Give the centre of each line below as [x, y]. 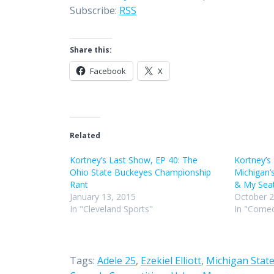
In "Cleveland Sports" [112, 209]
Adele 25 [117, 261]
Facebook [108, 71]
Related [85, 136]
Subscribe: [95, 11]
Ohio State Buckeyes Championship [141, 172]
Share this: [91, 50]
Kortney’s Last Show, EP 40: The [134, 160]
